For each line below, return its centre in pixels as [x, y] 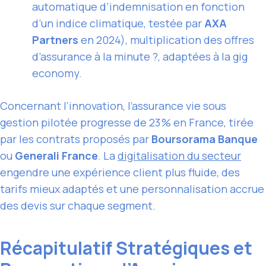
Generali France [56, 156]
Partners [55, 40]
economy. [57, 73]
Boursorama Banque [205, 139]
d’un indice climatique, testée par [118, 23]
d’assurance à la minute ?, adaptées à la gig [140, 57]
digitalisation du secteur [179, 156]
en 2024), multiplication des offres [166, 40]
